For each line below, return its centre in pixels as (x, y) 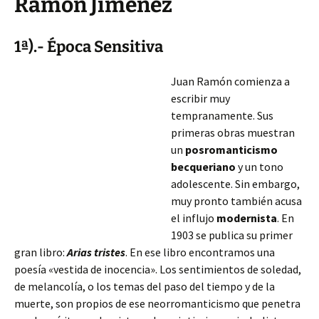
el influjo (194, 218)
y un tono (260, 167)
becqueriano (203, 167)
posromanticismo (231, 150)
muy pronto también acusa (236, 201)
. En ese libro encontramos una (200, 252)
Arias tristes (96, 252)
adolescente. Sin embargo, (235, 184)
